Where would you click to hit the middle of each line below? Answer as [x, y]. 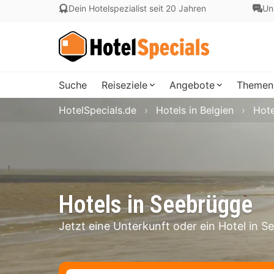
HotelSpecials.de [98, 110]
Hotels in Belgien [195, 110]
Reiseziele [124, 85]
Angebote [192, 85]
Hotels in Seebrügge [156, 205]
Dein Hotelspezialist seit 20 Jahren [137, 8]
